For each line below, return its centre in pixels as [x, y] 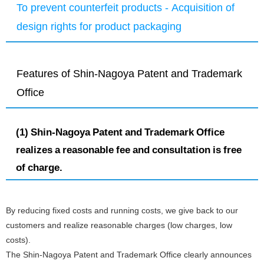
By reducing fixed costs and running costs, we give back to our [122, 210]
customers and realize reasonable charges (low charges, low [119, 225]
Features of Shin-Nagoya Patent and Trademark [130, 73]
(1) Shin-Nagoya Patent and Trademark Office [120, 132]
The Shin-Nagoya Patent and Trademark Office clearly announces [129, 254]
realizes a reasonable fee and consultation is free [128, 150]
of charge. [39, 168]
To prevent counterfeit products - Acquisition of [126, 8]
